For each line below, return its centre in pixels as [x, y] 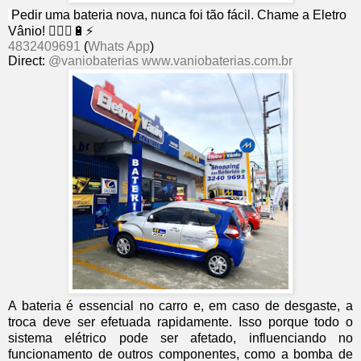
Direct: [28, 61]
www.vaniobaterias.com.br [217, 61]
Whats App [119, 47]
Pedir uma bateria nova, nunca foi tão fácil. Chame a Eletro [179, 15]
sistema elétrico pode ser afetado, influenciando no [180, 338]
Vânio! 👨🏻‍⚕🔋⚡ [51, 31]
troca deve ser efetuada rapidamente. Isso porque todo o [180, 322]
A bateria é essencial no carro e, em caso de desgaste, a [180, 306]
